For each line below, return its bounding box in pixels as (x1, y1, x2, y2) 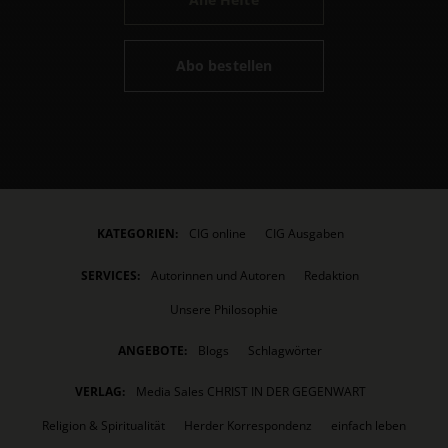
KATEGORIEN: (96, 225, 178, 243)
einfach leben (331, 417, 406, 434)
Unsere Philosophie (170, 300, 278, 318)
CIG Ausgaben (264, 225, 344, 243)
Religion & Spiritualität (42, 417, 165, 434)
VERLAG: (74, 383, 125, 400)
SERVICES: (81, 266, 140, 284)
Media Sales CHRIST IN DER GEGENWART (135, 383, 366, 400)
